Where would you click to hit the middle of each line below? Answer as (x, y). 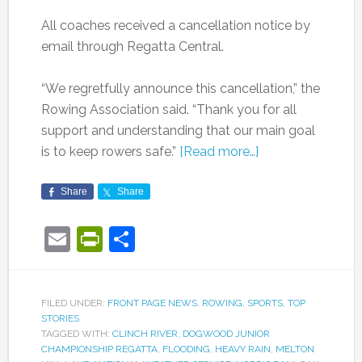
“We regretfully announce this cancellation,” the (180, 88)
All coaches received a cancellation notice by (175, 25)
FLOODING (186, 349)
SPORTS (265, 303)
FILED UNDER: (74, 303)
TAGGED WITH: (76, 333)
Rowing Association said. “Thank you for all (168, 109)
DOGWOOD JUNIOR (226, 333)
